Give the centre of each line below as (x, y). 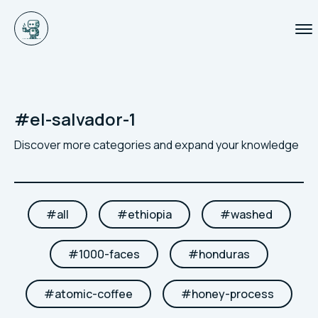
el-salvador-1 (83, 119)
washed (251, 214)
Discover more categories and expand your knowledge (157, 145)
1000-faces (109, 254)
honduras (224, 254)
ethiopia (149, 214)
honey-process (233, 294)
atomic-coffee (94, 294)
